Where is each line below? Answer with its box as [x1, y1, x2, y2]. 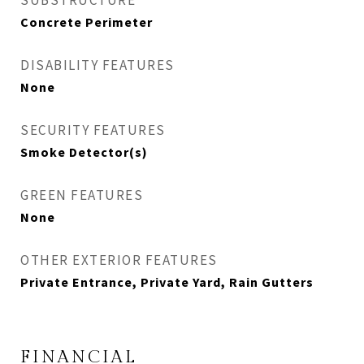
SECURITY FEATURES [20, 121, 166, 139]
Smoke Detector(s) [20, 144, 148, 160]
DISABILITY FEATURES [20, 56, 175, 74]
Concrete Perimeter [20, 14, 153, 30]
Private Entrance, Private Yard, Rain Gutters [20, 274, 314, 290]
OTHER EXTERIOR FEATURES [20, 251, 218, 269]
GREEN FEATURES [20, 186, 143, 204]
